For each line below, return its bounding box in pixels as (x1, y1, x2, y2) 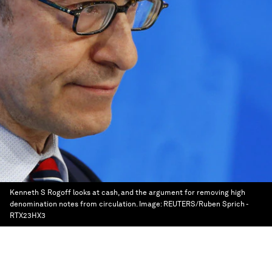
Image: (139, 200, 163, 208)
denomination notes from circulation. (10, 200, 137, 208)
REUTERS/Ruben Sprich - (163, 200, 248, 208)
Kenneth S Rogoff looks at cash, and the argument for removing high (10, 188, 245, 197)
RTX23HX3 (10, 211, 46, 220)
